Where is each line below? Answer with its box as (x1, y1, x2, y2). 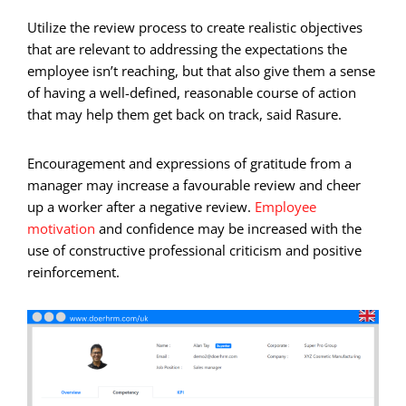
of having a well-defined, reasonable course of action (27, 83, 356, 102)
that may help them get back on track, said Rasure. (27, 105, 342, 124)
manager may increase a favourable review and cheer (27, 176, 361, 195)
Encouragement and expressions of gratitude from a (27, 154, 352, 173)
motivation (27, 219, 95, 238)
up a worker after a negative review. (27, 198, 255, 217)
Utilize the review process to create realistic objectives (27, 18, 362, 37)
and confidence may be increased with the (95, 219, 362, 238)
